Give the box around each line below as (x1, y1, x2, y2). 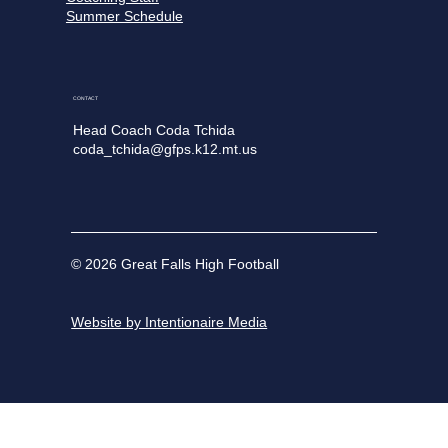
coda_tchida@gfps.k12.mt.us (72, 140, 257, 157)
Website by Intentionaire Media (71, 313, 268, 330)
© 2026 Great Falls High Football (71, 256, 280, 273)
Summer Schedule (65, 8, 183, 25)
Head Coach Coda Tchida (72, 121, 235, 138)
